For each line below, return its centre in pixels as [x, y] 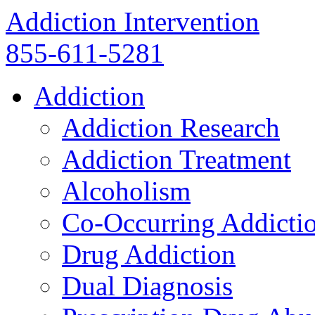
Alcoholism [126, 191]
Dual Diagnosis [147, 286]
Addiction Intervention [133, 21]
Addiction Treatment [176, 159]
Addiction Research [171, 128]
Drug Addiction [149, 254]
